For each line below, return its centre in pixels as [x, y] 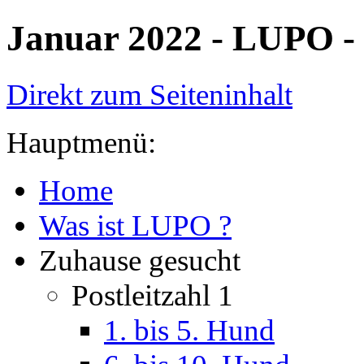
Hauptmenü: [81, 142]
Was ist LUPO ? [135, 225]
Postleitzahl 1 [152, 295]
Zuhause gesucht [140, 260]
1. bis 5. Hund [189, 330]
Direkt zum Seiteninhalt [149, 94]
